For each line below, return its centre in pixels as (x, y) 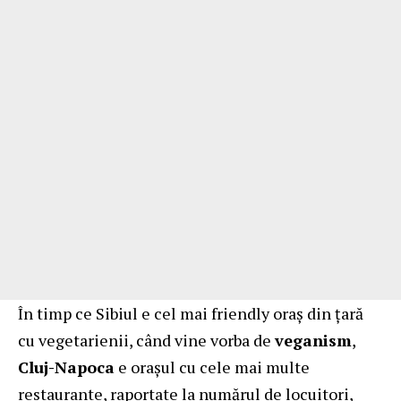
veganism (313, 340)
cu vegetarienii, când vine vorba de (146, 340)
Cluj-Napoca (66, 367)
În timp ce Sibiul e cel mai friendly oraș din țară (191, 313)
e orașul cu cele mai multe (212, 367)
